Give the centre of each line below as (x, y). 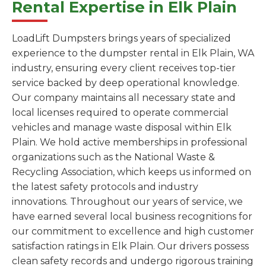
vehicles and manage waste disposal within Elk (122, 128)
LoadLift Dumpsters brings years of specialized (121, 39)
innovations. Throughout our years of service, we (127, 202)
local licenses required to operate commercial (120, 113)
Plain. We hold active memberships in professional (130, 142)
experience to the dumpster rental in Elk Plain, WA (133, 53)
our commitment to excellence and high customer (133, 232)
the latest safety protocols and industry (105, 187)
